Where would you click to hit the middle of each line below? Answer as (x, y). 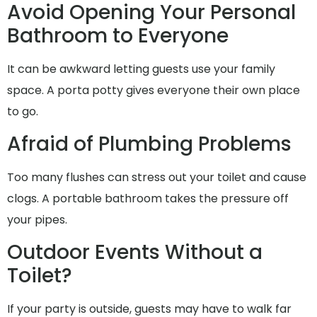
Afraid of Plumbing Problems (149, 144)
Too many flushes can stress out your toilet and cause (157, 178)
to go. (23, 111)
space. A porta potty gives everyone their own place (154, 90)
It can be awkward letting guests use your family (141, 69)
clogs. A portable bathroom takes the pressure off (148, 199)
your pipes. (37, 220)
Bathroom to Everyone (118, 35)
